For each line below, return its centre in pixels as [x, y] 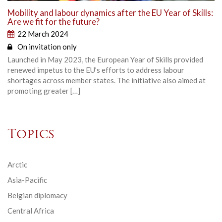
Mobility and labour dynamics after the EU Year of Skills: [110, 13]
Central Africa [31, 211]
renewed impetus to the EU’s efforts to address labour [96, 70]
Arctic [17, 165]
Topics [31, 135]
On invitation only [47, 47]
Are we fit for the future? [54, 22]
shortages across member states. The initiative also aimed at [107, 81]
